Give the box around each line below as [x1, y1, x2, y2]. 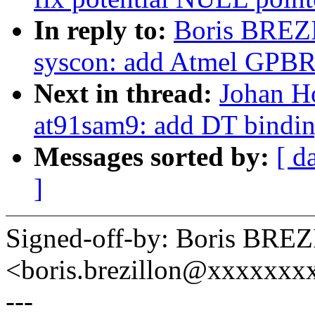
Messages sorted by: [34, 141, 276, 172]
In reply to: [34, 15, 174, 46]
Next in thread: [34, 78, 219, 109]
